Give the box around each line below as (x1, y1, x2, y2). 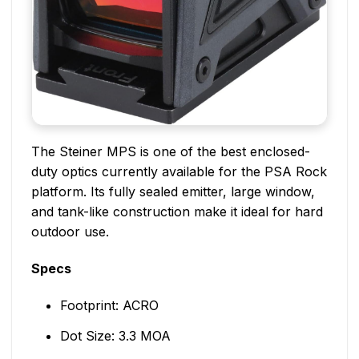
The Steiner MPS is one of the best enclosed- (31, 143, 310, 160)
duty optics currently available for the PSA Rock (31, 163, 327, 180)
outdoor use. (31, 224, 109, 240)
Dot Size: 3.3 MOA (59, 327, 171, 344)
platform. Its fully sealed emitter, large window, (31, 184, 315, 200)
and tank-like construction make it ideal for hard (31, 204, 323, 220)
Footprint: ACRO (59, 296, 159, 313)
